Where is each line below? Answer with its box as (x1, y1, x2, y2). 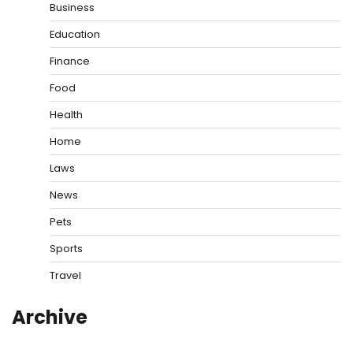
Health (50, 107, 83, 122)
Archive (12, 304, 87, 330)
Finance (50, 54, 90, 69)
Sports (50, 241, 83, 256)
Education (50, 27, 100, 42)
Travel (50, 268, 81, 283)
